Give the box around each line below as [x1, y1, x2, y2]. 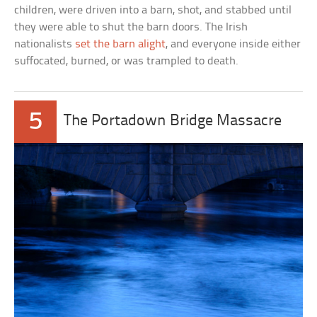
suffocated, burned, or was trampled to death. [14, 54, 239, 67]
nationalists [14, 38, 76, 50]
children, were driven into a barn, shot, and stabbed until [14, 4, 292, 16]
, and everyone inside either [166, 38, 301, 50]
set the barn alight [75, 38, 166, 50]
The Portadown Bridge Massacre [64, 113, 282, 129]
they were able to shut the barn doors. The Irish [14, 21, 248, 33]
